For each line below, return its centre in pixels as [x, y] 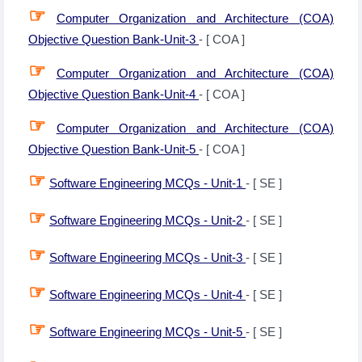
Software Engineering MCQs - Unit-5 [147, 332]
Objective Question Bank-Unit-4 [114, 94]
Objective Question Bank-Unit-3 [114, 39]
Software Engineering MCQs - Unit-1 [147, 183]
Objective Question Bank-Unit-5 [114, 149]
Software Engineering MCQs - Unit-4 [147, 295]
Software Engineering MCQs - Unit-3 [147, 257]
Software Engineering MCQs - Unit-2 [147, 220]
